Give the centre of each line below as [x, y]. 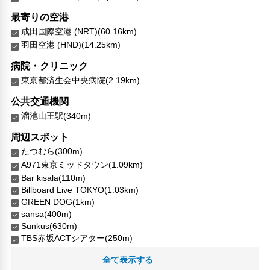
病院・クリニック [50, 66]
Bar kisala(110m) [54, 177]
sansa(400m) [47, 214]
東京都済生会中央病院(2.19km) [81, 80]
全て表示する [127, 259]
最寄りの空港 [40, 17]
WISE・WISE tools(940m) [71, 251]
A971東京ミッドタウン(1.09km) [82, 164]
